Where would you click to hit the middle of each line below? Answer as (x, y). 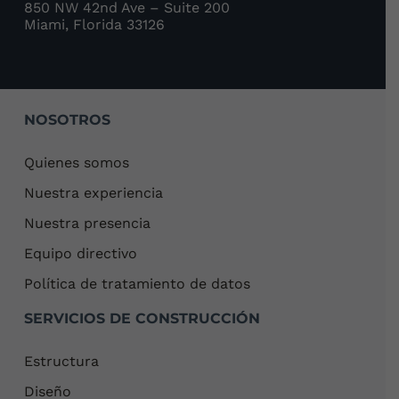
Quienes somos (77, 162)
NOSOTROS (68, 119)
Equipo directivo (81, 253)
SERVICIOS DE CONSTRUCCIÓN (142, 318)
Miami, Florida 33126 (95, 25)
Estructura (62, 361)
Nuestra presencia (88, 223)
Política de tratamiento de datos (138, 283)
